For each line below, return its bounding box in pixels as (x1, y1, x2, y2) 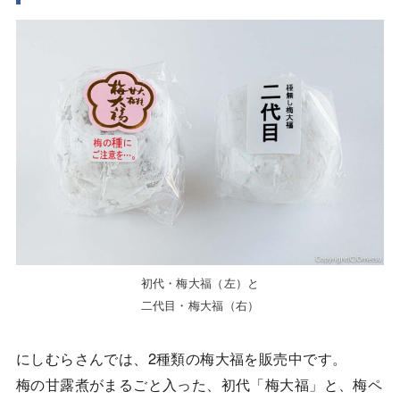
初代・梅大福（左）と (140, 274, 260, 292)
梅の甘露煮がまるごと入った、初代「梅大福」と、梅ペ (15, 373, 383, 395)
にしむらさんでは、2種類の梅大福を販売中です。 (15, 347, 347, 369)
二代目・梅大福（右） (140, 296, 260, 314)
